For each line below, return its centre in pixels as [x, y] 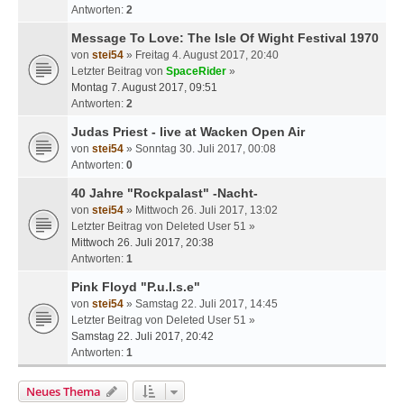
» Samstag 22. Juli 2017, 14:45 [201, 303]
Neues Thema [64, 391]
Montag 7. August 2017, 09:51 [144, 87]
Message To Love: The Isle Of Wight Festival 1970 [225, 37]
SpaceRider [196, 71]
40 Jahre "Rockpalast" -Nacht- [165, 193]
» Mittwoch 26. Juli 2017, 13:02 [201, 210]
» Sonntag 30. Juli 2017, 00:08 [200, 148]
